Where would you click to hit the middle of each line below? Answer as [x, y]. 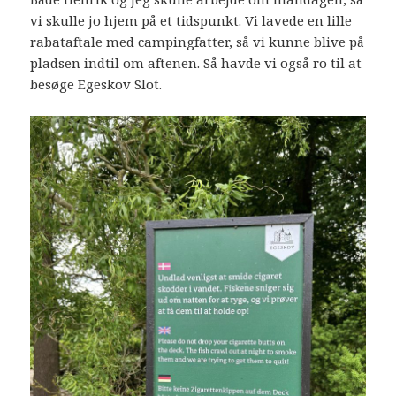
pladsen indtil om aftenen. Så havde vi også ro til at [196, 62]
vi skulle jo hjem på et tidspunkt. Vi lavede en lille [191, 20]
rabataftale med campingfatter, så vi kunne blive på [198, 41]
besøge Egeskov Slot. [96, 84]
